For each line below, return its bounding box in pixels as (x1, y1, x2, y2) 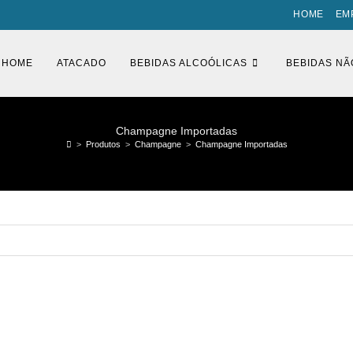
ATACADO (57, 58, 106, 69)
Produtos (85, 139, 121, 149)
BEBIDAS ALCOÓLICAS (130, 58, 247, 69)
